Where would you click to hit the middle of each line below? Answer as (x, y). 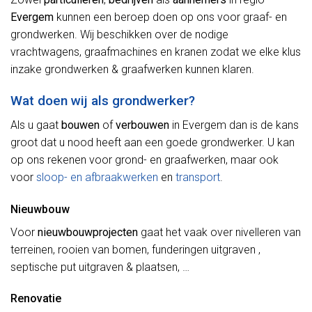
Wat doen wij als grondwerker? (103, 101)
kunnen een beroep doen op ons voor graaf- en (170, 17)
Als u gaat (36, 125)
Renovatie (36, 299)
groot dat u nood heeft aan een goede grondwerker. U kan (153, 142)
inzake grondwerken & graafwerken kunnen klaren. (132, 70)
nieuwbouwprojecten (88, 232)
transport (198, 177)
